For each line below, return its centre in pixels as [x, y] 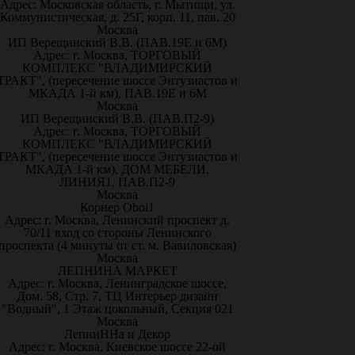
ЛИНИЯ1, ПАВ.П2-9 [117, 182]
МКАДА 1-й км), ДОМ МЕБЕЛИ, [117, 170]
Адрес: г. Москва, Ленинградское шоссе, [117, 284]
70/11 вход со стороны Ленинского [117, 233]
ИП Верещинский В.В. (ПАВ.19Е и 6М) [117, 43]
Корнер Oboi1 [117, 208]
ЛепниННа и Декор [117, 334]
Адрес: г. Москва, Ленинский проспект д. [117, 220]
